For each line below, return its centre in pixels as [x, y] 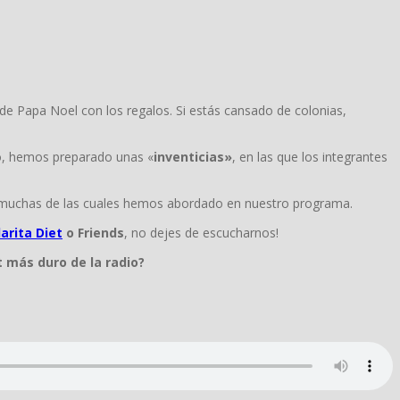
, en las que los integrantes [310, 157]
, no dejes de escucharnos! [201, 233]
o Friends [93, 233]
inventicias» [193, 157]
